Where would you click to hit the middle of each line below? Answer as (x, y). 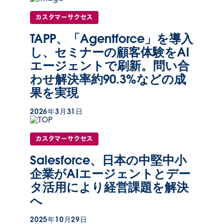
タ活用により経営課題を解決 (109, 187)
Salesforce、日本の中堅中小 (108, 160)
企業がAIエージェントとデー (110, 174)
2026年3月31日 (56, 112)
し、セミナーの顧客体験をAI (110, 52)
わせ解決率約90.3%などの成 (108, 79)
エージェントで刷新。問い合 (110, 66)
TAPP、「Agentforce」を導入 (111, 39)
